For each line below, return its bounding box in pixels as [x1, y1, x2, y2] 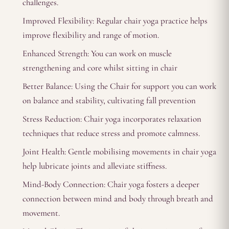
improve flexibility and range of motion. [22, 29, 159, 40]
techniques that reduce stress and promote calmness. [22, 127, 200, 139]
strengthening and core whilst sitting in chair [22, 62, 177, 73]
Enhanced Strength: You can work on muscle [22, 48, 172, 59]
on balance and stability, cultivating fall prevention [22, 95, 196, 106]
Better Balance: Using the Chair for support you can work [22, 80, 216, 91]
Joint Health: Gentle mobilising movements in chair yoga [22, 146, 216, 157]
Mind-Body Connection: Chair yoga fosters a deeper [22, 178, 199, 190]
